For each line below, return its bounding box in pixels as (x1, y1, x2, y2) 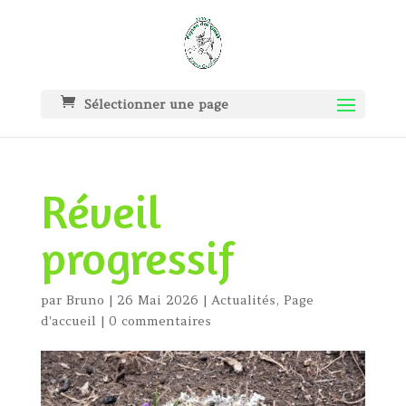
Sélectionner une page (83, 96, 228, 112)
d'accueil (40, 313, 96, 329)
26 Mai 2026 (116, 292, 198, 308)
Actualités (210, 292, 275, 308)
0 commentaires (108, 313, 211, 329)
